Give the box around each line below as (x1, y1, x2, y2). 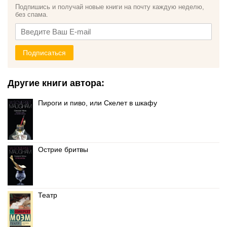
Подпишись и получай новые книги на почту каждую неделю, (15, 3, 204, 11)
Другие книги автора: (8, 78, 104, 88)
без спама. (15, 11, 48, 18)
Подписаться (23, 49, 66, 57)
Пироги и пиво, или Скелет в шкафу (38, 99, 157, 107)
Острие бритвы (38, 145, 88, 154)
